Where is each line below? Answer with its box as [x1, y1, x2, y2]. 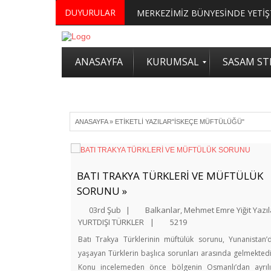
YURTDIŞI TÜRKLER [78, 217, 144, 227]
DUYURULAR [65, 7, 116, 18]
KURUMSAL [146, 55, 199, 68]
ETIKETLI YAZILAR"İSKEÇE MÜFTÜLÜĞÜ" [115, 118, 244, 125]
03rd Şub [89, 204, 121, 215]
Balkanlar [145, 204, 180, 215]
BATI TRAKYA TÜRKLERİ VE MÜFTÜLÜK [77, 169, 263, 183]
